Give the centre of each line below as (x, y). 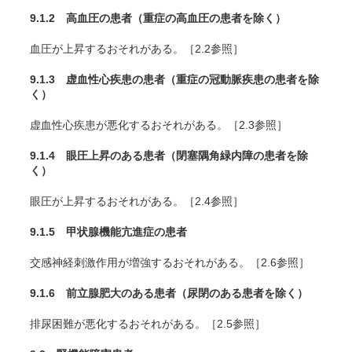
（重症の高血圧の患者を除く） (209, 18)
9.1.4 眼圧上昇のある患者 (97, 156)
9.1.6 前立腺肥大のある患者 (103, 293)
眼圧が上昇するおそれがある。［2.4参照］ (137, 201)
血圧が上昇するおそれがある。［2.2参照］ (137, 49)
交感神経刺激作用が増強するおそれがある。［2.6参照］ (170, 262)
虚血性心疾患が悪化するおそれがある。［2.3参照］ (159, 125)
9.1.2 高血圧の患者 (81, 18)
